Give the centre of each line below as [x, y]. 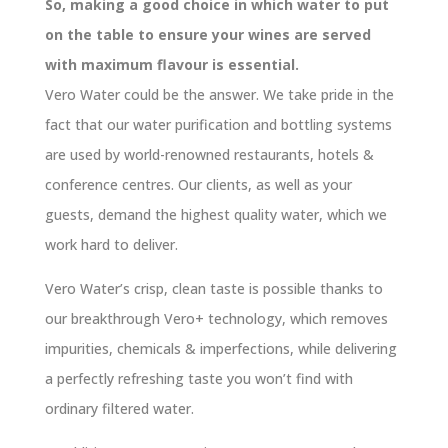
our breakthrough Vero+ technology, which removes [216, 318]
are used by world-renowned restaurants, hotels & [209, 154]
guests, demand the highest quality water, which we [215, 214]
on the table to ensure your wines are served [207, 34]
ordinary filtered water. [119, 408]
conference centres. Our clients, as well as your [198, 184]
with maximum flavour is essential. [171, 64]
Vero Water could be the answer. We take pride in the [219, 94]
